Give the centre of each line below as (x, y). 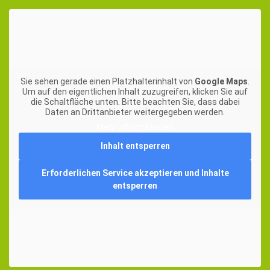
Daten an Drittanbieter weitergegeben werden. (135, 112)
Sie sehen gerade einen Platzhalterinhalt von (108, 81)
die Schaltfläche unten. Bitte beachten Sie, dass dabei (135, 102)
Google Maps (221, 81)
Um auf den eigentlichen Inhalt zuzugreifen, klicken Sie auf (135, 92)
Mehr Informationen (135, 127)
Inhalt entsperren (135, 146)
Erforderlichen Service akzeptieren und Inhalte (135, 173)
